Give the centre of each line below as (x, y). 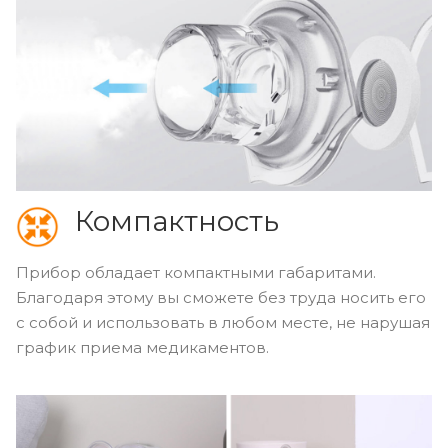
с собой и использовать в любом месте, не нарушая (223, 322)
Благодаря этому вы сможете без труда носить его (221, 297)
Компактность (176, 220)
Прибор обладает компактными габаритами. (196, 272)
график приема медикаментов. (142, 347)
